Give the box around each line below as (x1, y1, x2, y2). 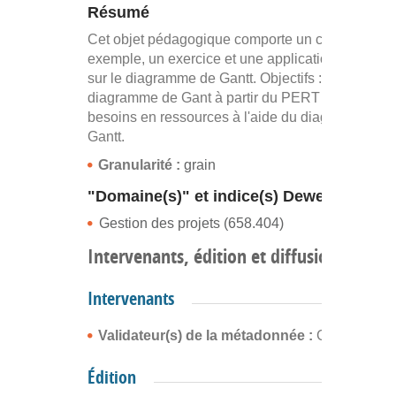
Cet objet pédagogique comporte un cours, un (88, 31, 373, 47)
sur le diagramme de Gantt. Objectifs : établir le (88, 70, 379, 86)
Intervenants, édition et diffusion (88, 242, 338, 270)
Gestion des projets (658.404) (99, 215, 284, 231)
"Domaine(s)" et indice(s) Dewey (88, 187, 333, 205)
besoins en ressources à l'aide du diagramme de (88, 109, 391, 125)
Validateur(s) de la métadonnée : (98, 327, 316, 343)
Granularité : (98, 156, 184, 172)
